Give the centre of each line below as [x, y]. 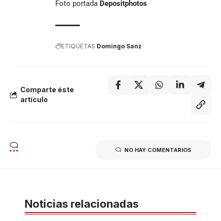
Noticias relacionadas [82, 203]
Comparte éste [47, 89]
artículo [34, 99]
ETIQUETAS [78, 46]
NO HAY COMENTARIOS [158, 150]
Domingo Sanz [119, 46]
